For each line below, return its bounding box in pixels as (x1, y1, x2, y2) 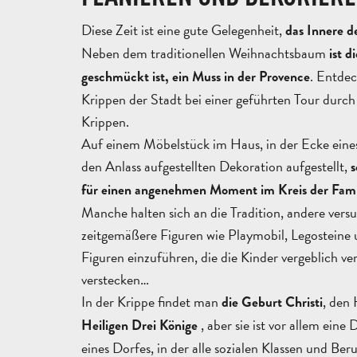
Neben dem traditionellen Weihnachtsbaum (81, 41, 329, 64)
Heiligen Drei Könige (81, 315, 201, 335)
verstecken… (81, 268, 149, 290)
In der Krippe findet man (81, 290, 222, 312)
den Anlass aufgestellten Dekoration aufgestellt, (81, 155, 351, 177)
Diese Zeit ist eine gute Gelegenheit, (81, 18, 285, 41)
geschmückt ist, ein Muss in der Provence (81, 66, 310, 87)
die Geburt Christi (222, 292, 323, 312)
